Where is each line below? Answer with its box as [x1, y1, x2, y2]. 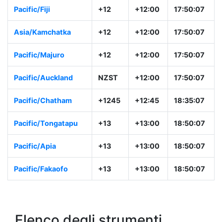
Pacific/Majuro [14, 51, 64, 59]
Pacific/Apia [14, 142, 56, 151]
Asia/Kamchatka [14, 28, 71, 37]
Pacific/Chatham [14, 96, 72, 105]
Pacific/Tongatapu [14, 119, 78, 128]
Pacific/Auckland [14, 73, 73, 82]
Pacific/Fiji [14, 5, 50, 14]
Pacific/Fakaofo [14, 165, 68, 173]
